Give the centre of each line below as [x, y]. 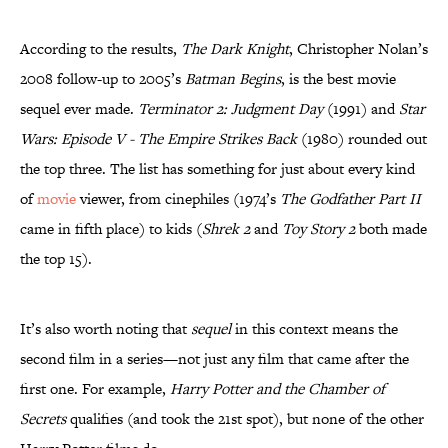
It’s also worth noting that [105, 329]
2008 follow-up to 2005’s [102, 79]
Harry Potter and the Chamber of [277, 389]
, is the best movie [338, 79]
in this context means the [314, 329]
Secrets [43, 419]
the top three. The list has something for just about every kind [217, 169]
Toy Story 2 [318, 229]
